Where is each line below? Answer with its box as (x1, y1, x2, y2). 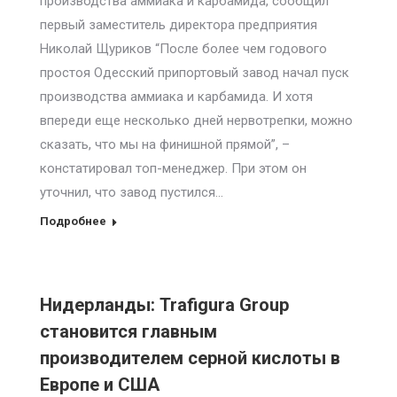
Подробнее (40, 214, 106, 228)
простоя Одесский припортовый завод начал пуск (40, 65, 349, 81)
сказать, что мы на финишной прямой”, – (40, 136, 290, 152)
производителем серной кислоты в (40, 347, 340, 369)
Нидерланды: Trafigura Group (40, 294, 289, 315)
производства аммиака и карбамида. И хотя (40, 89, 313, 105)
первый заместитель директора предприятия (40, 17, 317, 33)
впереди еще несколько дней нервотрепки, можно (40, 113, 353, 128)
